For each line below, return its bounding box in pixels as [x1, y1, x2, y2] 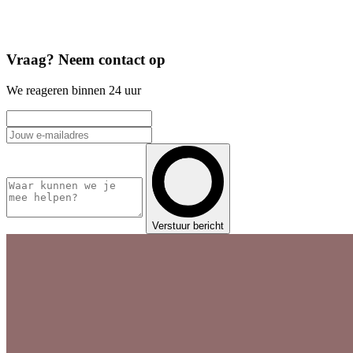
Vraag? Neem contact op [6, 51, 165, 69]
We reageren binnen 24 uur [6, 83, 141, 97]
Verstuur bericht [152, 219, 224, 232]
